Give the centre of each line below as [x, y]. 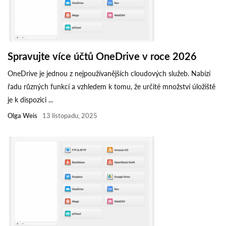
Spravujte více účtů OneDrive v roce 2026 [102, 56]
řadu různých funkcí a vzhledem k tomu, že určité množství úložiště [111, 86]
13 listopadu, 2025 [70, 115]
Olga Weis [22, 115]
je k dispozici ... [30, 99]
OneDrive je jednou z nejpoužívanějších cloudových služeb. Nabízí [109, 73]
